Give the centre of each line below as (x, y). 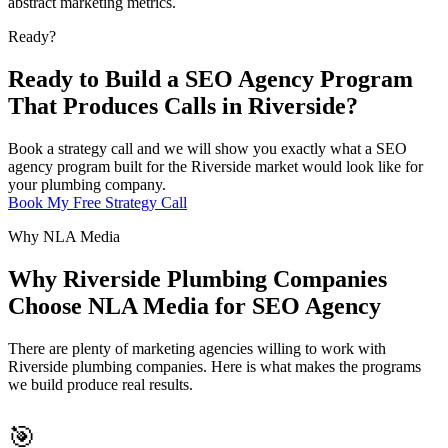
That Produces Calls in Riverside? (183, 105)
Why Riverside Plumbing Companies (197, 278)
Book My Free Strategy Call (97, 202)
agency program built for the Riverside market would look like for (215, 166)
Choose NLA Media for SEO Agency (194, 305)
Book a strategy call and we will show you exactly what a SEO (207, 148)
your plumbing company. (87, 184)
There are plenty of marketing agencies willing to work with (197, 348)
